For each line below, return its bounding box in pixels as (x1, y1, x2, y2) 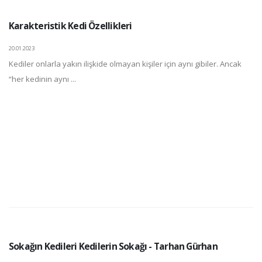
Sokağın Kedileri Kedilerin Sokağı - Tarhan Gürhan (9, 240, 218, 253)
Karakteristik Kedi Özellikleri (9, 19, 132, 33)
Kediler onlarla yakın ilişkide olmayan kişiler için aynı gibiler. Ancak (9, 58, 242, 70)
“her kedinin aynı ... (9, 74, 76, 85)
